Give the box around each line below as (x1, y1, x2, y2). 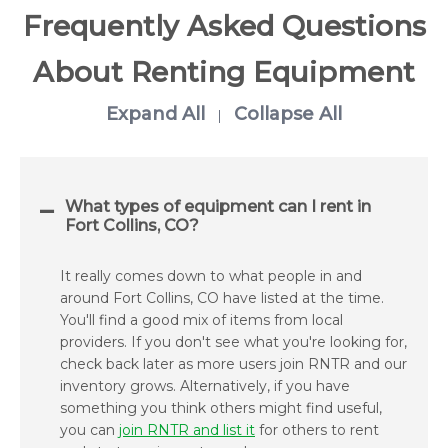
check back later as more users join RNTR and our (60, 355, 407, 374)
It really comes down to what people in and (60, 267, 362, 286)
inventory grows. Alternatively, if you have (60, 377, 350, 396)
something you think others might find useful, (60, 399, 382, 418)
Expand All (106, 102, 205, 125)
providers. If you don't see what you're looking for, (60, 333, 407, 352)
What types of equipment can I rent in (65, 197, 371, 217)
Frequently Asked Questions (22, 8, 426, 43)
